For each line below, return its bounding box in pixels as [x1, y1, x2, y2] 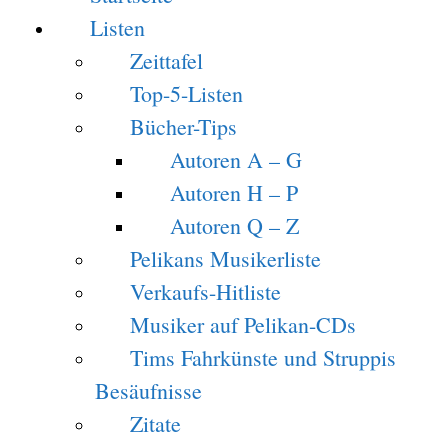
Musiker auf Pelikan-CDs [130, 310, 356, 339]
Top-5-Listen [130, 79, 243, 108]
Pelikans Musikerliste [130, 244, 321, 273]
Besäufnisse [95, 376, 202, 405]
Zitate [130, 409, 181, 438]
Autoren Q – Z [170, 211, 299, 240]
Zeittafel [130, 46, 203, 75]
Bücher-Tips [130, 112, 237, 141]
